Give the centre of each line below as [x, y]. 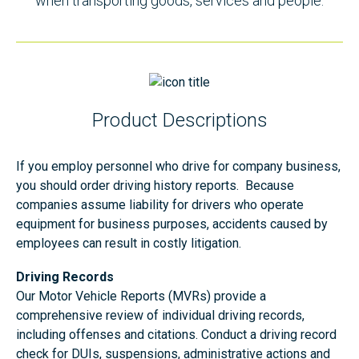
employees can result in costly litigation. [129, 243]
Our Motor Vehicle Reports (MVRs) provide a [141, 296]
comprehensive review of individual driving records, [160, 315]
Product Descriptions [179, 120]
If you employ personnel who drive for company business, [178, 166]
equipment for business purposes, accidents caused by [172, 224]
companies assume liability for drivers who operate [160, 205]
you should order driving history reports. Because [155, 186]
